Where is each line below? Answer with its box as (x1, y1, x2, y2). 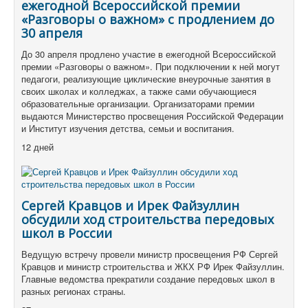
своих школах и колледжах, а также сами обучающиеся (21, 85, 256, 98)
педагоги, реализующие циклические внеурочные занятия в (21, 72, 271, 86)
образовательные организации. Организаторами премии (21, 97, 254, 111)
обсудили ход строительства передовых (21, 211, 274, 228)
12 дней (21, 140, 54, 154)
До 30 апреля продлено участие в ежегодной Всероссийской (21, 47, 276, 61)
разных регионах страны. (21, 285, 126, 298)
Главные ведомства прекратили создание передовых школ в (21, 272, 275, 286)
